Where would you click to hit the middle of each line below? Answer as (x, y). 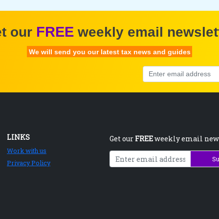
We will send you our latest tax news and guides (109, 52)
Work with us (27, 151)
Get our (122, 139)
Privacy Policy (29, 163)
